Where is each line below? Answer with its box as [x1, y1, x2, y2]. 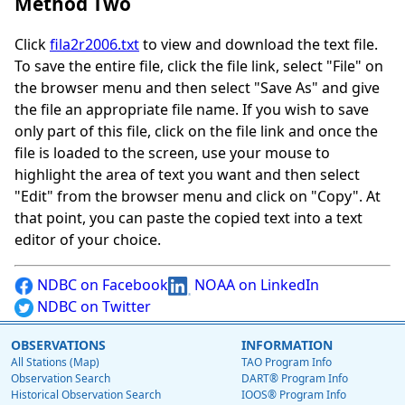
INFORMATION [241, 336, 333, 354]
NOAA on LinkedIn [191, 275, 319, 296]
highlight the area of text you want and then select [14, 165, 360, 185]
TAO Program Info [241, 354, 332, 371]
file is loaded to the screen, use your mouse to [14, 143, 330, 164]
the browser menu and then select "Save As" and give [14, 78, 380, 99]
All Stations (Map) [11, 354, 99, 371]
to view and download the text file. [139, 34, 378, 55]
